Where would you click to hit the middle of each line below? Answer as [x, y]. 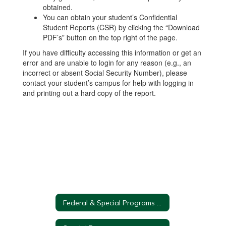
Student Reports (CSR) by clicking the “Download [121, 27]
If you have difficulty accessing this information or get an [112, 52]
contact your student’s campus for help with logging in [108, 83]
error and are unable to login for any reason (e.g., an [107, 63]
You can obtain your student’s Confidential [110, 17]
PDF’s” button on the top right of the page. [110, 37]
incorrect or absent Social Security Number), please [105, 73]
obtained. [58, 7]
